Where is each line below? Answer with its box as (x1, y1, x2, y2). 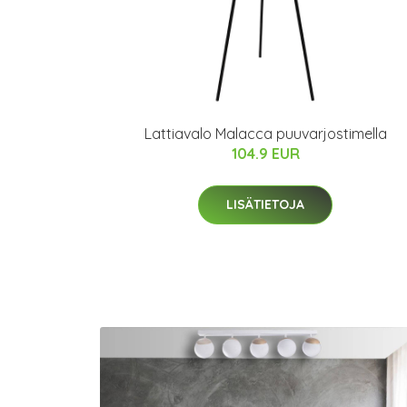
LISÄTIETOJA (226, 196, 304, 213)
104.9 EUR (231, 144, 300, 163)
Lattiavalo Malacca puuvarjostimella (144, 124, 387, 143)
